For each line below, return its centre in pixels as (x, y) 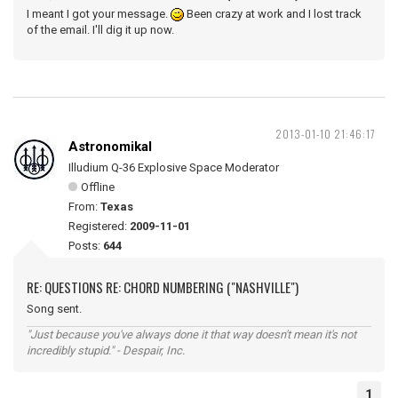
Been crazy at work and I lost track (273, 14)
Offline (98, 187)
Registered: (99, 226)
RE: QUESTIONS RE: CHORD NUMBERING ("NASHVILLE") (163, 287)
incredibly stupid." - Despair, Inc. (106, 350)
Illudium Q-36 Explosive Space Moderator (174, 167)
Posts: (86, 246)
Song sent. (54, 309)
